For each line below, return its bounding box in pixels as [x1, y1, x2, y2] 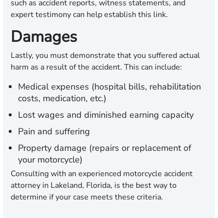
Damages [11, 26, 77, 48]
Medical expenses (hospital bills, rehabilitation [18, 81, 201, 93]
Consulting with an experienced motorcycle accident [11, 168, 193, 180]
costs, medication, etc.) [18, 92, 107, 105]
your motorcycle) [18, 154, 83, 166]
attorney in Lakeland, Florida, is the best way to [11, 180, 177, 191]
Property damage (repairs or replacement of [18, 142, 191, 154]
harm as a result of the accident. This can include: [11, 62, 182, 73]
